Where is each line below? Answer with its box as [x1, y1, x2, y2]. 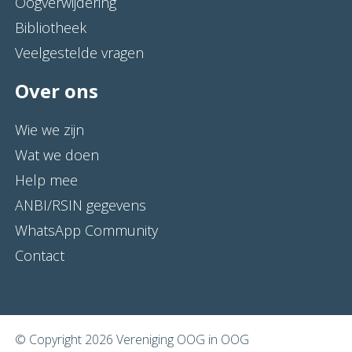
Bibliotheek [15, 18, 86, 37]
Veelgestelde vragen [15, 43, 144, 62]
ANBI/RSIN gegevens [15, 196, 146, 214]
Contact [15, 246, 64, 265]
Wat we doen [15, 145, 99, 164]
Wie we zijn [15, 120, 84, 139]
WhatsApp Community [15, 221, 158, 240]
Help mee [15, 170, 78, 189]
